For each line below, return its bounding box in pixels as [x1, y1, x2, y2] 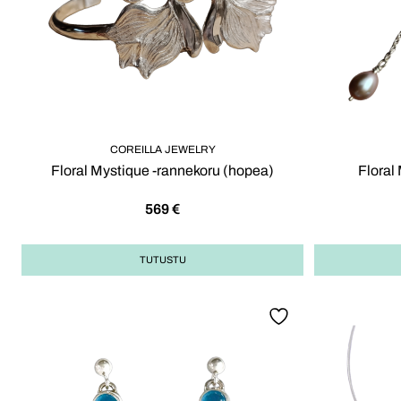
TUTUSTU [139, 254, 186, 266]
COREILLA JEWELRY [109, 143, 216, 157]
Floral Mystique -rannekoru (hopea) [51, 163, 274, 179]
